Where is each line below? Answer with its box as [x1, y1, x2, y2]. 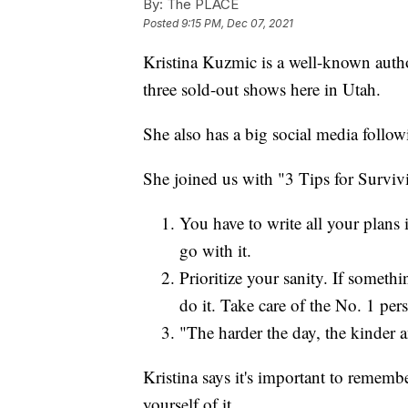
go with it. [179, 238, 251, 261]
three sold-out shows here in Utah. [143, 76, 381, 100]
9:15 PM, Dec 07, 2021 [181, 15, 293, 30]
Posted [143, 15, 181, 30]
